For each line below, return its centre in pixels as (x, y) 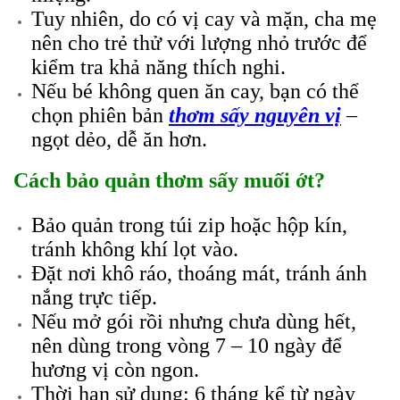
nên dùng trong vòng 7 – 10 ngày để (187, 346)
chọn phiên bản (100, 115)
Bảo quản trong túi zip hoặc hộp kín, (189, 225)
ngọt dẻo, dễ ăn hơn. (119, 139)
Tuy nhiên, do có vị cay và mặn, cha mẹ (204, 19)
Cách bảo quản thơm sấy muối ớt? (169, 180)
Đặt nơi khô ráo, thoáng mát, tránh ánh (199, 273)
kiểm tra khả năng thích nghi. (158, 67)
